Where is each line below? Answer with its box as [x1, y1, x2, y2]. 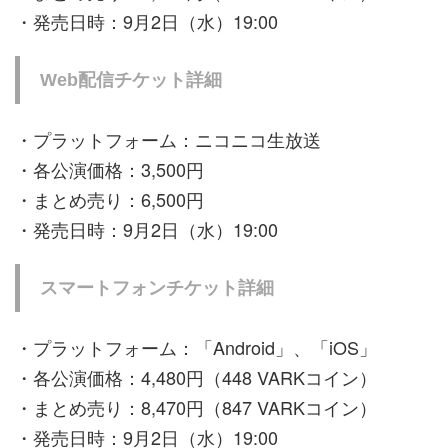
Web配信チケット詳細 [40, 70, 222, 91]
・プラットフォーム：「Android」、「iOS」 [15, 334, 377, 361]
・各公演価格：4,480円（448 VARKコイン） [15, 364, 377, 391]
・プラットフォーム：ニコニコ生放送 [15, 126, 321, 153]
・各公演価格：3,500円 [15, 156, 204, 183]
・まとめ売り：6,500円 [15, 186, 204, 213]
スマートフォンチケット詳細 [40, 278, 274, 299]
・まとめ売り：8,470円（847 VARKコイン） [15, 394, 377, 421]
